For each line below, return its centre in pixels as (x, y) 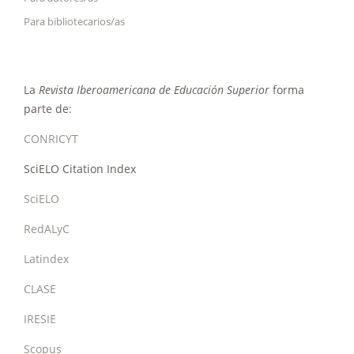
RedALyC (47, 229)
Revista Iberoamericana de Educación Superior (154, 90)
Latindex (46, 259)
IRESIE (40, 319)
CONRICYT (51, 139)
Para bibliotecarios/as (74, 22)
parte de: (48, 109)
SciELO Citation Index (80, 169)
